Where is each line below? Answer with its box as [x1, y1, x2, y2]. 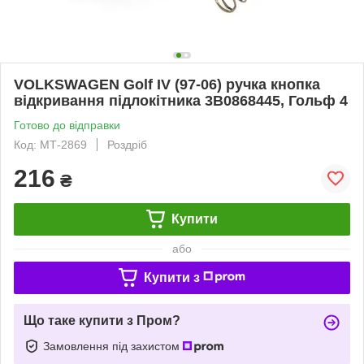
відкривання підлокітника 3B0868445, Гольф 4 [14, 92, 348, 109]
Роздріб [107, 137, 147, 151]
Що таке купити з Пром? [24, 313, 180, 327]
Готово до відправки [14, 118, 120, 132]
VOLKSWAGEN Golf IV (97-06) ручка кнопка [14, 76, 320, 93]
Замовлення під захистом [43, 339, 183, 353]
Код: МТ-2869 [14, 137, 87, 151]
